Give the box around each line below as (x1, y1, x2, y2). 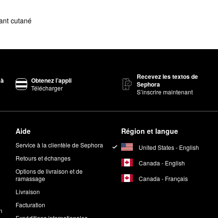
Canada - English (138, 158, 185, 167)
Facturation (16, 200, 46, 209)
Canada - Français (138, 174, 188, 182)
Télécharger (31, 84, 63, 92)
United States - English (138, 143, 199, 151)
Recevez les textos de (136, 72, 198, 81)
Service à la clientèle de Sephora (16, 141, 104, 149)
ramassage (16, 174, 46, 183)
